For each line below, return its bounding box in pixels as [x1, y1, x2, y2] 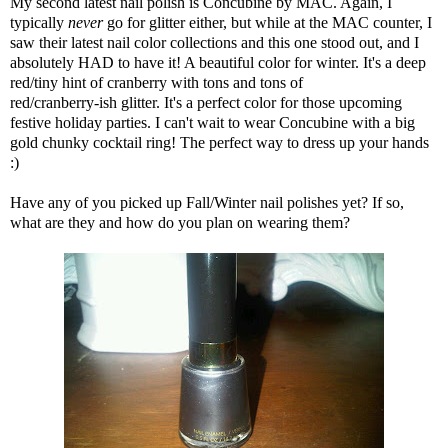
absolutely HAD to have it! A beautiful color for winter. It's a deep [10, 53, 426, 71]
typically [10, 13, 68, 31]
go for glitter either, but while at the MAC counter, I [107, 13, 432, 31]
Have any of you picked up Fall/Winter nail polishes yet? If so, [10, 193, 404, 211]
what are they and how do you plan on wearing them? [10, 213, 350, 231]
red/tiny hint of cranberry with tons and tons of [10, 73, 303, 91]
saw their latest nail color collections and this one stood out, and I [10, 33, 419, 51]
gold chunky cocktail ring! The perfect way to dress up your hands [10, 133, 429, 151]
